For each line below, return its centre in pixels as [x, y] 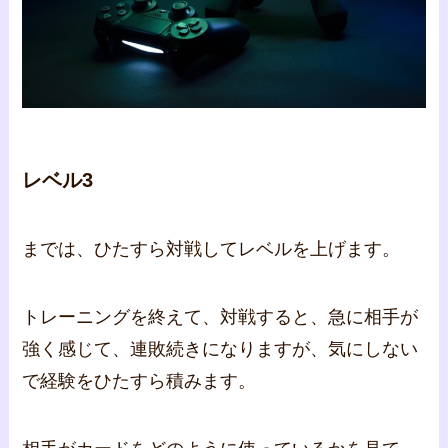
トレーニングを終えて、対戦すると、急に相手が [220, 317]
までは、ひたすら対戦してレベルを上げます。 [211, 249]
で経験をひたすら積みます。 [139, 381]
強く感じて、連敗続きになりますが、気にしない [220, 349]
